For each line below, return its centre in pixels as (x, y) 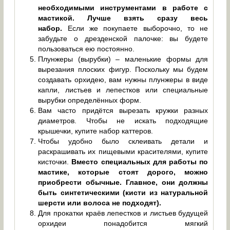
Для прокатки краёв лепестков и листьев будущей (123, 213)
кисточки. (55, 161)
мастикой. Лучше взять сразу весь (123, 18)
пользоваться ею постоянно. (87, 49)
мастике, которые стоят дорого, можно (123, 172)
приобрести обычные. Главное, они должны (123, 182)
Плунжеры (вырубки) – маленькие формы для (123, 59)
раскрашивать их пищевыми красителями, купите (123, 151)
